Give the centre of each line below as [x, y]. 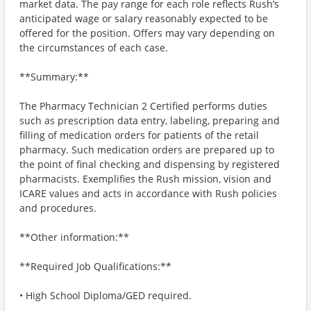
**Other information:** [74, 237]
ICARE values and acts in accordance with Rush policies [148, 193]
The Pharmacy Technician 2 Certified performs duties [143, 106]
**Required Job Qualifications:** [95, 266]
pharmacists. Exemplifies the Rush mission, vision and [145, 179]
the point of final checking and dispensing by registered [150, 164]
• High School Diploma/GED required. [106, 295]
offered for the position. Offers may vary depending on [147, 33]
